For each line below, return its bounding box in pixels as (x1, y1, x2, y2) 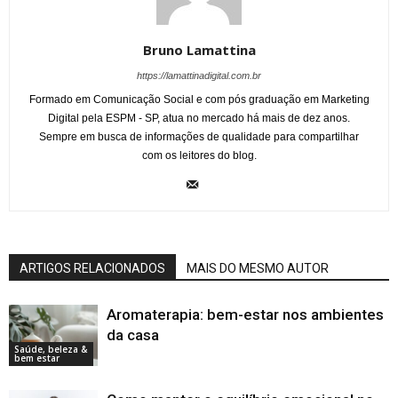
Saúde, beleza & (14, 342, 87, 355)
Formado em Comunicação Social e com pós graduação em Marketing (28, 93, 370, 107)
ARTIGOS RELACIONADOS (20, 261, 165, 276)
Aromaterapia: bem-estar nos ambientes (107, 306, 384, 324)
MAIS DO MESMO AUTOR (187, 261, 329, 276)
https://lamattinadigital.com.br (137, 70, 261, 82)
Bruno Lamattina (142, 41, 256, 60)
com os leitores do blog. (141, 149, 257, 163)
